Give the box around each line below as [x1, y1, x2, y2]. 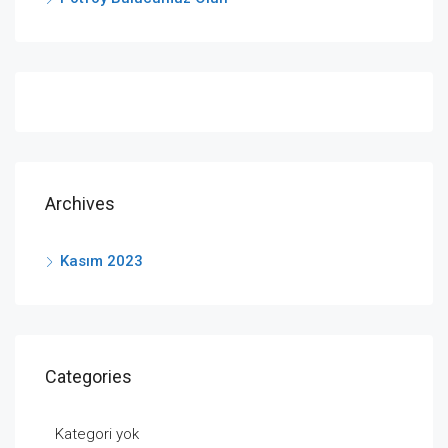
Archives [45, 193, 115, 215]
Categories [45, 366, 132, 388]
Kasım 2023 [60, 252, 143, 271]
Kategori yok [55, 425, 139, 444]
